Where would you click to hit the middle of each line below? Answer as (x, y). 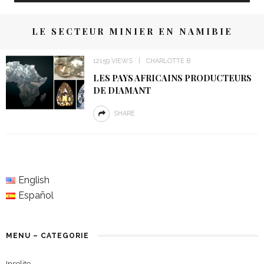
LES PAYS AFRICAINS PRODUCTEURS (172, 78)
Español (36, 195)
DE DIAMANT (122, 90)
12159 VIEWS (113, 61)
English (34, 180)
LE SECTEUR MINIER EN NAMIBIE (132, 31)
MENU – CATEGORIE (47, 236)
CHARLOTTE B (168, 61)
